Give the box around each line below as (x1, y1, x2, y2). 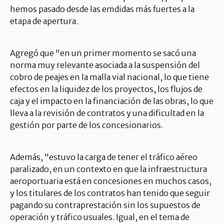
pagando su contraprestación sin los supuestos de (10, 200, 200, 210)
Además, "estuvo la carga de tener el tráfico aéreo (10, 152, 197, 162)
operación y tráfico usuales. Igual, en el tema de (10, 212, 189, 222)
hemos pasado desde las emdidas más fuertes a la (10, 4, 194, 14)
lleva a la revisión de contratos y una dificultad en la (10, 108, 204, 118)
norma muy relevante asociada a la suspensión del (10, 60, 200, 70)
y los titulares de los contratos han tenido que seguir (10, 188, 210, 198)
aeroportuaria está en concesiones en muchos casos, (10, 176, 211, 186)
